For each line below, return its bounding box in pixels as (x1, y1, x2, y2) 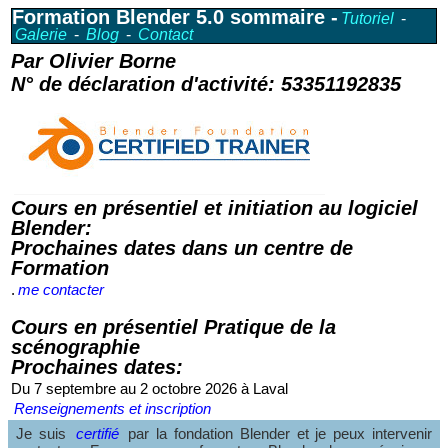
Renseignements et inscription (14, 400, 211, 417)
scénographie (11, 336, 140, 358)
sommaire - (230, 6, 338, 28)
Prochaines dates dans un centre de (11, 237, 353, 259)
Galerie (15, 26, 67, 43)
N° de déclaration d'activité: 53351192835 (11, 73, 401, 95)
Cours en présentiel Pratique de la (11, 316, 336, 338)
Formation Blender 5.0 (12, 6, 230, 28)
